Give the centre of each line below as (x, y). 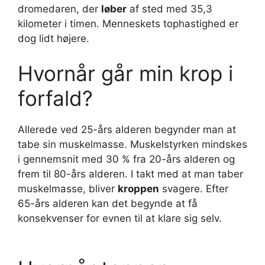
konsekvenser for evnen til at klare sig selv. (120, 218)
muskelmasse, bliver (68, 189)
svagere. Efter (194, 189)
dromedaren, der (59, 9)
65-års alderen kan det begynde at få (108, 203)
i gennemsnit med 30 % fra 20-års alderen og (126, 159)
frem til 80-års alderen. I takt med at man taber (130, 174)
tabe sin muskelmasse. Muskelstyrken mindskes (132, 144)
